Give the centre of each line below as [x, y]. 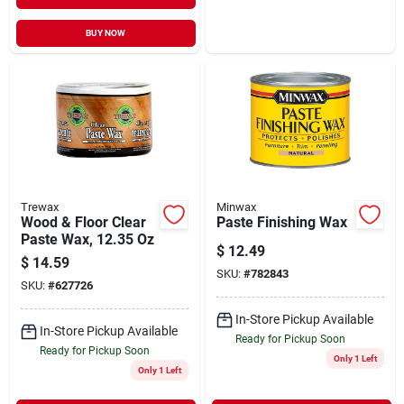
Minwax [236, 207]
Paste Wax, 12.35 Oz [87, 239]
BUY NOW [106, 32]
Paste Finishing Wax [281, 222]
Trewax [39, 207]
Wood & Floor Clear [83, 222]
